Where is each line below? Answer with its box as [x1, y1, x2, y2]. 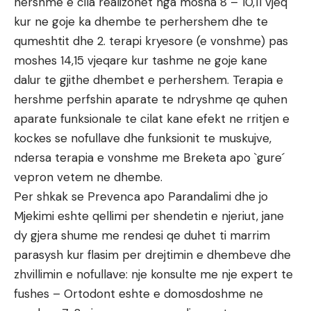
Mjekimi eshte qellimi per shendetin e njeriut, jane [14, 208, 284, 224]
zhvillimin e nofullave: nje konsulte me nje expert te [14, 267, 293, 283]
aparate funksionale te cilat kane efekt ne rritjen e [14, 111, 289, 127]
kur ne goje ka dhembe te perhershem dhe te [14, 14, 268, 30]
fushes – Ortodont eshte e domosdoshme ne [14, 286, 263, 302]
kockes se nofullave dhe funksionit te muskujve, [14, 131, 271, 146]
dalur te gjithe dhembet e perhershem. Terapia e [14, 72, 283, 88]
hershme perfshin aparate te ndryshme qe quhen [14, 92, 287, 108]
